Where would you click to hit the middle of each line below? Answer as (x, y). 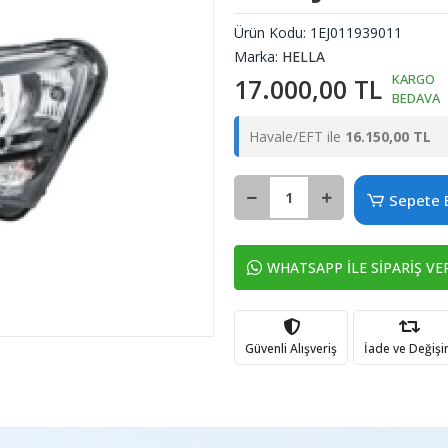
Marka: (258, 56)
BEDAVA (416, 98)
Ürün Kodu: (272, 32)
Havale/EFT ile (297, 136)
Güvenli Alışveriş (291, 348)
